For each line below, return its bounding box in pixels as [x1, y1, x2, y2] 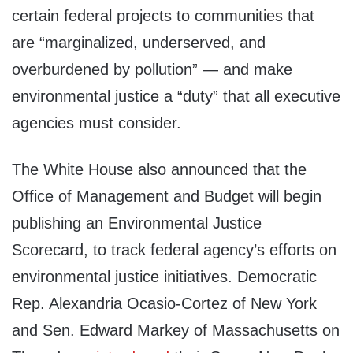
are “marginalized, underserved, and [12, 34, 266, 52]
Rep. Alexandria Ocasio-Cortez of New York [12, 295, 317, 313]
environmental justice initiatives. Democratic [12, 268, 317, 286]
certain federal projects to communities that [12, 7, 314, 25]
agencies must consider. [12, 114, 181, 132]
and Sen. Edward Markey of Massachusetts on [12, 321, 340, 340]
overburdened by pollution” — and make [12, 61, 292, 79]
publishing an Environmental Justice [12, 214, 262, 232]
